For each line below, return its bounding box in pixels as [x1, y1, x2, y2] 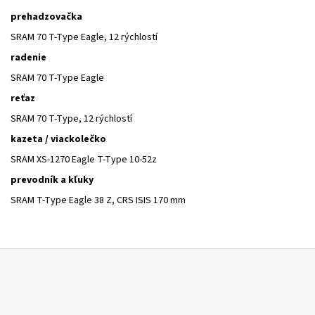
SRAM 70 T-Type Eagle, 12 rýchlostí [11, 30, 157, 44]
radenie [11, 50, 46, 65]
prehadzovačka [11, 9, 82, 24]
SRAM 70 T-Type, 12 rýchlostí [11, 111, 132, 126]
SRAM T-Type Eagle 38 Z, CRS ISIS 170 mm [11, 193, 186, 207]
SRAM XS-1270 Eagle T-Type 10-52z [11, 152, 157, 167]
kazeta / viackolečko [11, 131, 106, 146]
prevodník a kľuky [11, 172, 94, 187]
